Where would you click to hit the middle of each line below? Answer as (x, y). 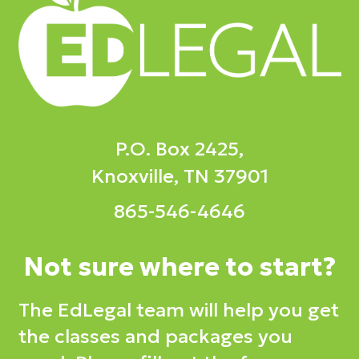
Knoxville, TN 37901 (179, 176)
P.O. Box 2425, (179, 149)
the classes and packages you (155, 336)
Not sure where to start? (179, 266)
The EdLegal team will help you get (178, 310)
